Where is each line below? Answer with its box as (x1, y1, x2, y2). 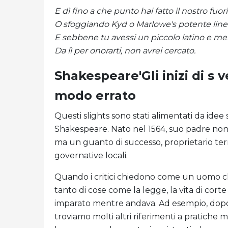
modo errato (54, 88, 136, 103)
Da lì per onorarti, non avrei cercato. (54, 46, 195, 56)
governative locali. (54, 151, 128, 161)
